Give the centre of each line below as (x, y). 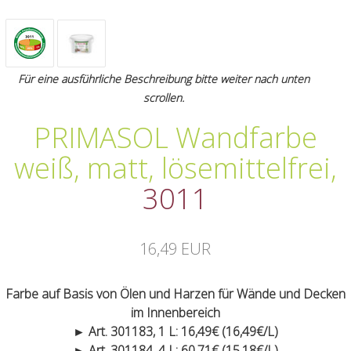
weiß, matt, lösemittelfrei (172, 168)
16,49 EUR (175, 249)
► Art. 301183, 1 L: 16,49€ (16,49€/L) (175, 332)
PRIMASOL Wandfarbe (175, 138)
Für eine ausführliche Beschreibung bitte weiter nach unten (163, 79)
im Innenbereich (175, 313)
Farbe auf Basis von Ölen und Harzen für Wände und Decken (175, 294)
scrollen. (163, 98)
